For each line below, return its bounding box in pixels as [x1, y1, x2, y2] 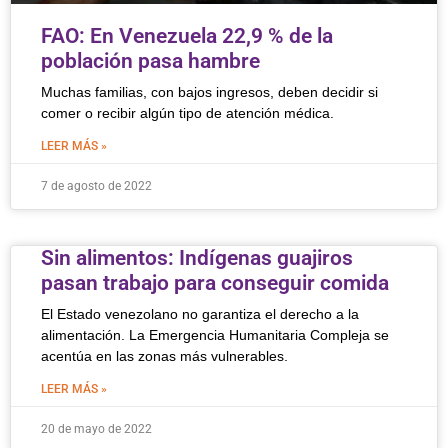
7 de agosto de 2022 [41, 179, 152, 193]
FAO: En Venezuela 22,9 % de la [41, 24, 333, 48]
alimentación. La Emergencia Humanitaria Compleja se [41, 327, 389, 343]
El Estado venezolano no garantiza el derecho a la [41, 306, 359, 322]
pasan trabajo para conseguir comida [41, 271, 389, 295]
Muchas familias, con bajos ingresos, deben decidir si [41, 84, 378, 100]
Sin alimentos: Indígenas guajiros [41, 246, 353, 270]
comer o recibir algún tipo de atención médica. [41, 105, 334, 121]
